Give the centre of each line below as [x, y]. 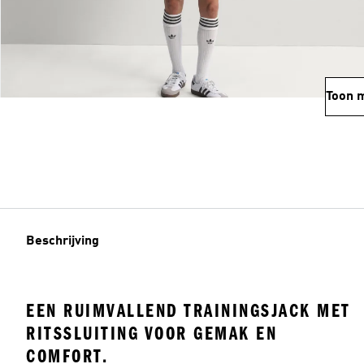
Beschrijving [63, 241]
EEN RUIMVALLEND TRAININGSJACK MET [188, 311]
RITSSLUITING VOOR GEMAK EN [152, 334]
